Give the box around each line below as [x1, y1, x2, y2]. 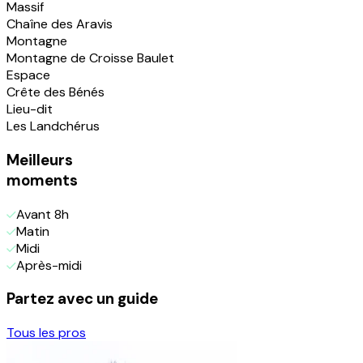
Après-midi [16, 256, 82, 274]
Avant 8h [16, 205, 69, 223]
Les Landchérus [6, 117, 100, 135]
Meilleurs [6, 149, 73, 170]
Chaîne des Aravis [6, 15, 113, 33]
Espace [6, 66, 50, 84]
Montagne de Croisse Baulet [6, 49, 174, 67]
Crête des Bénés [6, 83, 105, 101]
